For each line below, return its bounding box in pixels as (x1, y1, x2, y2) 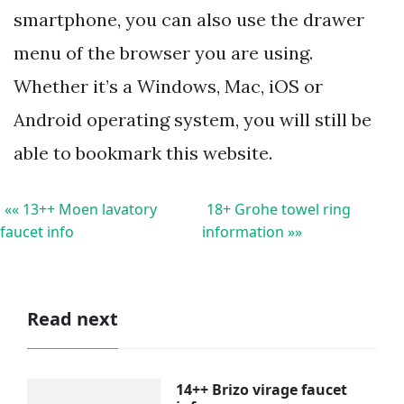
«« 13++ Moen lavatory (5, 198, 157, 219)
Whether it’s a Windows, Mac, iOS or (14, 74, 323, 97)
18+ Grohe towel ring (207, 198, 351, 219)
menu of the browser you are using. (14, 41, 313, 64)
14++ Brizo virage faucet (176, 380, 348, 400)
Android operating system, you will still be (14, 107, 372, 131)
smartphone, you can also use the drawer (14, 7, 364, 31)
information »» (202, 221, 302, 242)
